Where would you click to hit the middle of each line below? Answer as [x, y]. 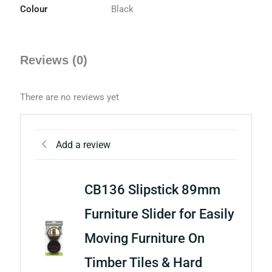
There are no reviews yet [70, 97]
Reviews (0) [54, 60]
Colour [34, 9]
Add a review [83, 144]
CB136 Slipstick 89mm [152, 190]
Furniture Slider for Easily [159, 214]
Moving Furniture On [144, 239]
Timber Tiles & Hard [143, 263]
